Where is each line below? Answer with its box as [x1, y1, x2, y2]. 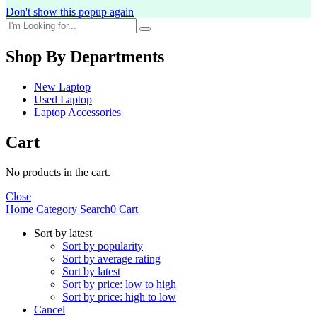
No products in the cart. [6, 166, 110, 178]
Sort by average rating [62, 252, 161, 265]
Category [33, 202, 77, 215]
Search [77, 202, 110, 215]
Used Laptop [34, 93, 92, 106]
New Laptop [34, 81, 91, 93]
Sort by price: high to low [62, 290, 176, 303]
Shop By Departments [6, 47, 164, 67]
